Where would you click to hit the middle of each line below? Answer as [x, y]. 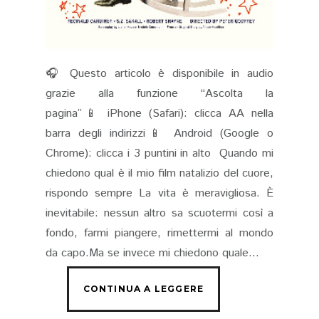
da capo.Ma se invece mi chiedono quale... [152, 253]
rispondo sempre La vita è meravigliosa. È [159, 194]
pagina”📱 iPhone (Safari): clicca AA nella [159, 114]
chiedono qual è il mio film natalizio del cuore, [159, 174]
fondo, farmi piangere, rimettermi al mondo [159, 234]
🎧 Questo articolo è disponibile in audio [159, 74]
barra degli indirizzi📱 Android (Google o [159, 134]
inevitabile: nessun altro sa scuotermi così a [159, 214]
